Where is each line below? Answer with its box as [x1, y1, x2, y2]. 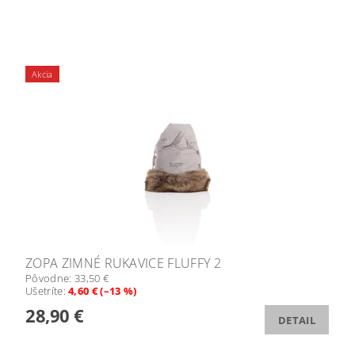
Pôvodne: [25, 271, 74, 286]
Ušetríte [25, 284, 63, 299]
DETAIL [278, 313, 315, 328]
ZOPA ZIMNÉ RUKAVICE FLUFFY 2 [25, 254, 221, 273]
